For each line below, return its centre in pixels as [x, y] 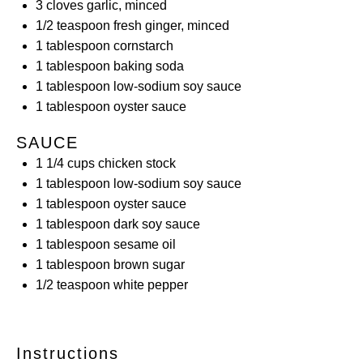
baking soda [147, 66]
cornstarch [142, 46]
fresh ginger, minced [170, 26]
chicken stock [135, 163]
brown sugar [147, 265]
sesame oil [143, 244]
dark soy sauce [155, 224]
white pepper [149, 285]
